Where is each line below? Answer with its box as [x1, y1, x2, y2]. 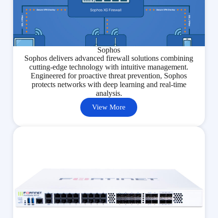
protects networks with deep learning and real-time [31, 80, 186, 89]
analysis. [95, 89, 122, 97]
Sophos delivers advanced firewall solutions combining [24, 54, 194, 62]
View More [92, 103, 126, 111]
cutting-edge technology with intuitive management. [29, 62, 189, 71]
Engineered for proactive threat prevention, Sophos [31, 71, 187, 80]
